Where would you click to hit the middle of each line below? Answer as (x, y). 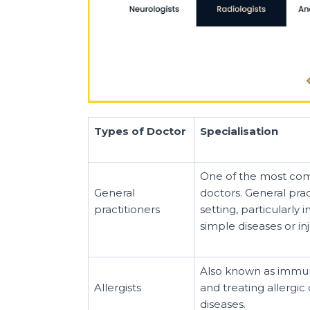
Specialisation (239, 131)
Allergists (118, 287)
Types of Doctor (140, 131)
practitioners (127, 209)
